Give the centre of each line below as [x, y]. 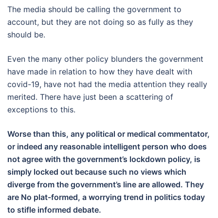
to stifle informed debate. [54, 209]
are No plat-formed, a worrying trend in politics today [106, 197]
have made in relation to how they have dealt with [100, 71]
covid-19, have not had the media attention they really [107, 84]
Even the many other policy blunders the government [105, 59]
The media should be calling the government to [94, 9]
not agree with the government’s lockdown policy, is [104, 159]
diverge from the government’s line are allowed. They [106, 184]
